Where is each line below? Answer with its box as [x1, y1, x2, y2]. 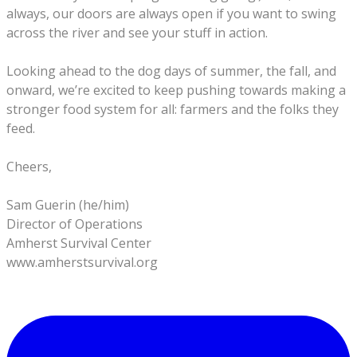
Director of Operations [6, 215, 143, 233]
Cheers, [6, 158, 52, 175]
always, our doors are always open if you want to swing [6, 5, 336, 22]
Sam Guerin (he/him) [6, 196, 129, 214]
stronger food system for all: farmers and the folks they [6, 100, 339, 118]
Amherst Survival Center [6, 234, 151, 252]
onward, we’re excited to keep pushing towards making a [6, 81, 346, 99]
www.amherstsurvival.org [6, 253, 158, 271]
